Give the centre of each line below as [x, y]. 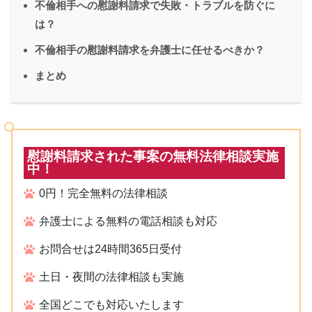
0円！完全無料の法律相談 [104, 193]
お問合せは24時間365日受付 [111, 249]
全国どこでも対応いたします [112, 304]
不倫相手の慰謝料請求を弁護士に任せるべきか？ [150, 49]
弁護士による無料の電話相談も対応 [128, 221]
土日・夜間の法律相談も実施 [112, 276]
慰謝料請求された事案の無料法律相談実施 [153, 156]
